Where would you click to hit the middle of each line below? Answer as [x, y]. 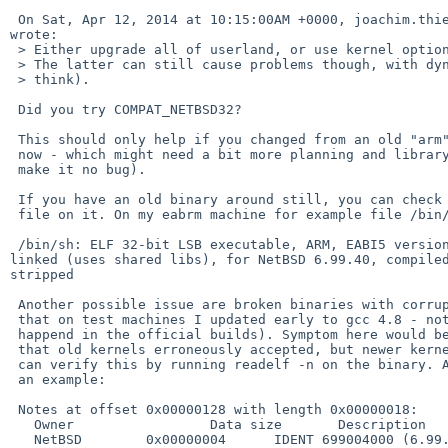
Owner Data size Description [22, 424]
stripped [42, 274]
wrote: [34, 34]
